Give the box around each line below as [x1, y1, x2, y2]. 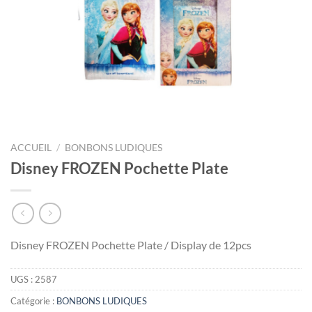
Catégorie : [10, 295, 56, 306]
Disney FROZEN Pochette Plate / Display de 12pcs [10, 237, 251, 251]
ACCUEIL [10, 142, 52, 154]
